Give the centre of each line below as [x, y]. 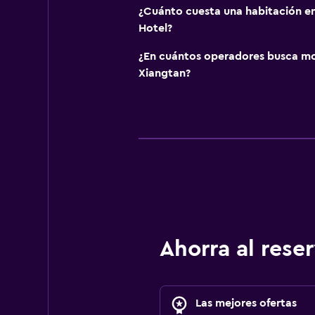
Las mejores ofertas [246, 303]
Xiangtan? [164, 73]
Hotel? [155, 28]
